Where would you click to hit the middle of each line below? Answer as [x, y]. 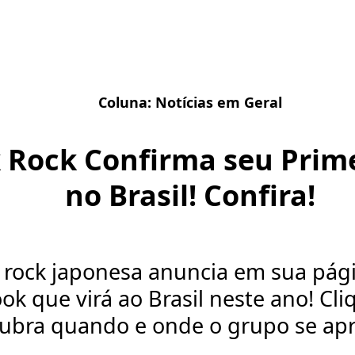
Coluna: [127, 102]
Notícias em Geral [219, 102]
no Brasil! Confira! [190, 195]
